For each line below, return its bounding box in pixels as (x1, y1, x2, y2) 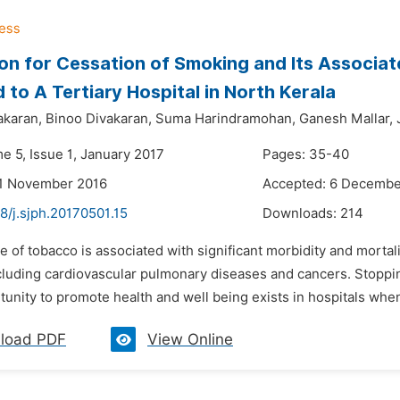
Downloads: (262, 205, 340, 221)
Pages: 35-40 (262, 146, 349, 162)
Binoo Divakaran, (46, 111, 152, 127)
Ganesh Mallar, (299, 111, 393, 127)
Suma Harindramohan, (155, 111, 296, 127)
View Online (147, 330, 233, 348)
